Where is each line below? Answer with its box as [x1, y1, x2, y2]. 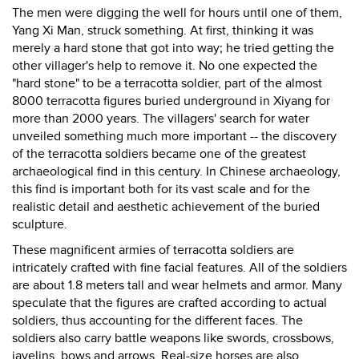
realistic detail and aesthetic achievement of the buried [12, 199, 320, 215]
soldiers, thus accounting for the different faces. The [12, 313, 303, 329]
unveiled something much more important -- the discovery [12, 128, 337, 144]
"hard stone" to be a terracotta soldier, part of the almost [12, 75, 322, 91]
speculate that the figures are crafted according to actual [12, 295, 327, 311]
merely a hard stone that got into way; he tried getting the [12, 40, 334, 56]
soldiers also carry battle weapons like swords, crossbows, [12, 330, 334, 346]
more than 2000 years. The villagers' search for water [12, 111, 309, 127]
